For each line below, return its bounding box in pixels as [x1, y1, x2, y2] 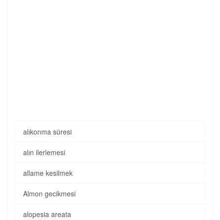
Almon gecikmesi [23, 189, 76, 198]
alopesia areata [23, 209, 71, 219]
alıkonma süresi [23, 127, 72, 137]
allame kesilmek [23, 168, 73, 178]
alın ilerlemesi [23, 147, 65, 157]
